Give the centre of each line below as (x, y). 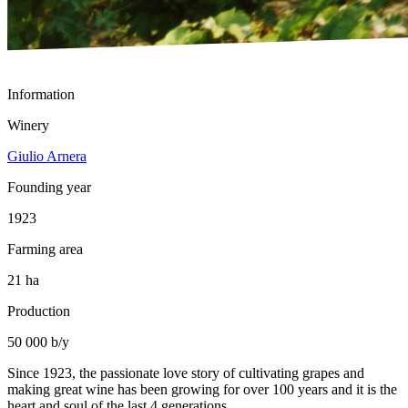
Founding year (49, 188)
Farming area (45, 250)
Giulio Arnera (47, 157)
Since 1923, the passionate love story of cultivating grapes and (186, 373)
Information (41, 95)
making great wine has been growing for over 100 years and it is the (202, 390)
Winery (28, 126)
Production (39, 311)
